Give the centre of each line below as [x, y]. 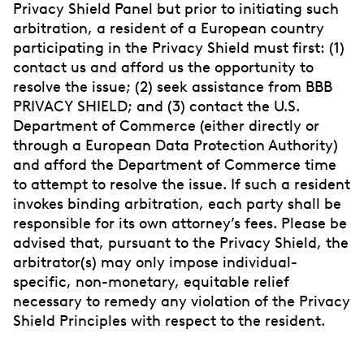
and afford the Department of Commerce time [175, 165]
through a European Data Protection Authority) [175, 145]
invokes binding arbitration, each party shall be [177, 204]
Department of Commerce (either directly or [166, 126]
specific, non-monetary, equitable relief [151, 282]
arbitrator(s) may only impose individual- [155, 262]
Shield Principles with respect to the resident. [169, 321]
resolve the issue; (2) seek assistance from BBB [173, 87]
